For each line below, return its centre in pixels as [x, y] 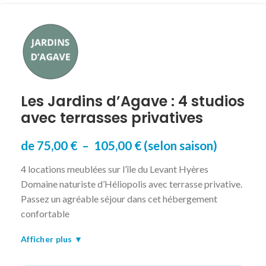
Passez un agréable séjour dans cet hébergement [119, 198]
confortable [45, 213]
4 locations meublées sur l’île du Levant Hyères [115, 169]
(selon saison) [179, 145]
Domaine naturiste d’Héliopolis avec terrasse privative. [132, 183]
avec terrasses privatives [112, 118]
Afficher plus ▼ [52, 239]
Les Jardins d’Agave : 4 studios [133, 101]
